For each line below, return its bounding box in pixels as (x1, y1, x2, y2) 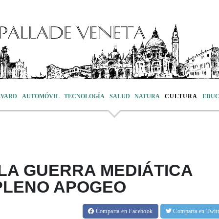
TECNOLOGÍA (64, 92, 105, 100)
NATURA (134, 92, 160, 100)
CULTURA (164, 92, 197, 100)
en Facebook (121, 207, 153, 215)
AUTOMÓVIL (22, 92, 60, 100)
